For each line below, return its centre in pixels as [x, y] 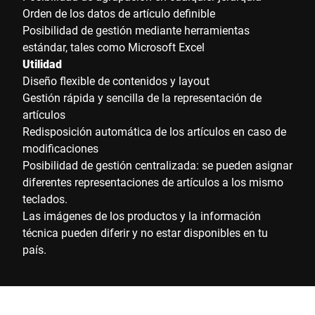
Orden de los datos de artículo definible [119, 13]
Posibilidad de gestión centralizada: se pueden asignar [157, 165]
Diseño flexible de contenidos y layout [116, 81]
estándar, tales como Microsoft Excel [114, 47]
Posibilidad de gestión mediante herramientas [136, 30]
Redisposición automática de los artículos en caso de [154, 131]
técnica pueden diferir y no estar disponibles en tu [145, 232]
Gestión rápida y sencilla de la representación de [142, 97]
